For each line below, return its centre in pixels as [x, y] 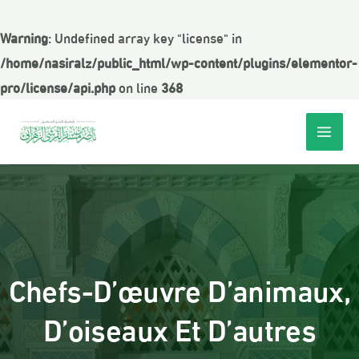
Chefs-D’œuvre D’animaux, [179, 287]
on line [138, 87]
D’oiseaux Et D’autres [179, 327]
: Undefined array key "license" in [145, 37]
